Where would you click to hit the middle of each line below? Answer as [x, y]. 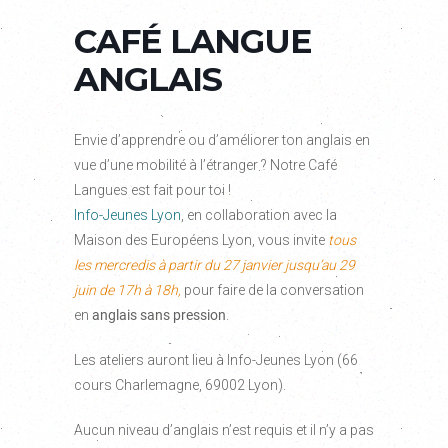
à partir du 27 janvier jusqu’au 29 [256, 265]
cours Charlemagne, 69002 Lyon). [180, 385]
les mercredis [114, 265]
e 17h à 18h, [144, 290]
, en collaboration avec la [259, 215]
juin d [90, 290]
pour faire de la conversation [272, 290]
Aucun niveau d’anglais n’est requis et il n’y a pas [224, 430]
